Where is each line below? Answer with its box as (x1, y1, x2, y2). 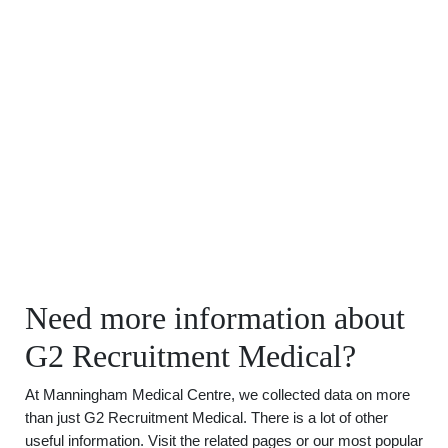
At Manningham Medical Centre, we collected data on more (25, 386, 410, 403)
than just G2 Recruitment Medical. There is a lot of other (25, 409, 388, 426)
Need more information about (25, 300, 405, 336)
